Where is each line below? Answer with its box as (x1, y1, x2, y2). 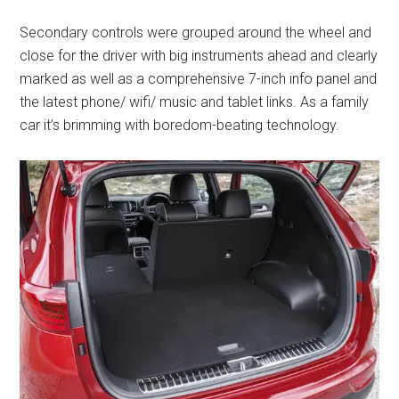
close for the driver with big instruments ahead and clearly (20, 46, 379, 64)
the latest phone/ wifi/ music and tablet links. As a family (20, 93, 370, 110)
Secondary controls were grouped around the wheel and (20, 23, 372, 41)
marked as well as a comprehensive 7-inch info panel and (20, 69, 378, 87)
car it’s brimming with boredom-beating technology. (20, 116, 340, 134)
